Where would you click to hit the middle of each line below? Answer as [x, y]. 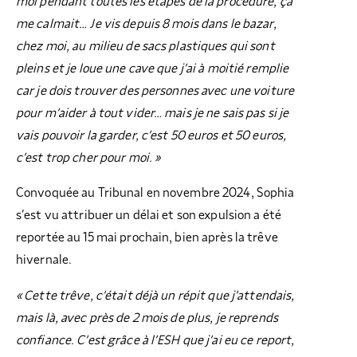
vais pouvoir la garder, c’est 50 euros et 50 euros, [151, 135]
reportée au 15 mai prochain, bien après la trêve [147, 238]
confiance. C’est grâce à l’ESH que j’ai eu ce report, [155, 341]
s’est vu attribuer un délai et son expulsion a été [149, 216]
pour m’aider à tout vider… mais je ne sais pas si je [153, 113]
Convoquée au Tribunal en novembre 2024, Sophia [155, 193]
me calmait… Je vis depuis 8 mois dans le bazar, [146, 24]
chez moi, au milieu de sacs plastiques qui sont [145, 46]
